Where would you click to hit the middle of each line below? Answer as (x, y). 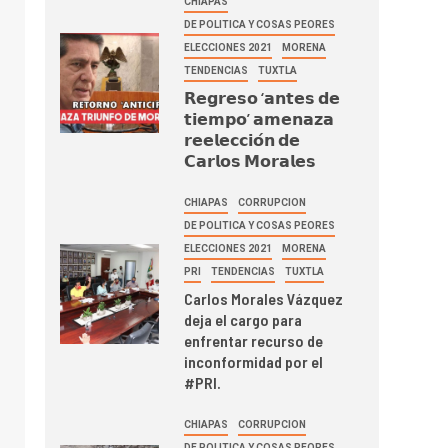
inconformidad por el (254, 361)
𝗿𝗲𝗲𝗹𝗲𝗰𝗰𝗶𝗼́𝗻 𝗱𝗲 (242, 139)
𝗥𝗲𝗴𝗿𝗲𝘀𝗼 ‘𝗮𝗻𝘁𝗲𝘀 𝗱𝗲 (262, 97)
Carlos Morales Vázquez (264, 298)
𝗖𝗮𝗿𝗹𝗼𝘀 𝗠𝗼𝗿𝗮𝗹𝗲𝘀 (250, 160)
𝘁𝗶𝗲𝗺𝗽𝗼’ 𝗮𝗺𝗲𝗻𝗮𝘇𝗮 (259, 118)
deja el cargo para (243, 319)
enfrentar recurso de (254, 340)
